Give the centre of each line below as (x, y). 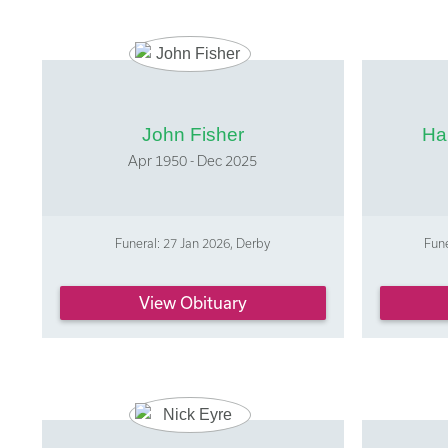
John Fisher (192, 134)
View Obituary (192, 302)
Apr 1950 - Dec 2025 (193, 160)
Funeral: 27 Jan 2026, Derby (193, 242)
